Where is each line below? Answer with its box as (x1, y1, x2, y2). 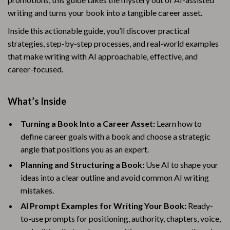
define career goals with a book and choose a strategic (21, 131, 210, 141)
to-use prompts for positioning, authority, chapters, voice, (21, 214, 221, 223)
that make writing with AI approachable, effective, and (8, 51, 198, 61)
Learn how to (155, 119, 202, 128)
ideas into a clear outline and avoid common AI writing (21, 172, 209, 182)
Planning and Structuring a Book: (21, 160, 144, 169)
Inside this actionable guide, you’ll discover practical (8, 26, 189, 35)
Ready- (186, 201, 213, 210)
